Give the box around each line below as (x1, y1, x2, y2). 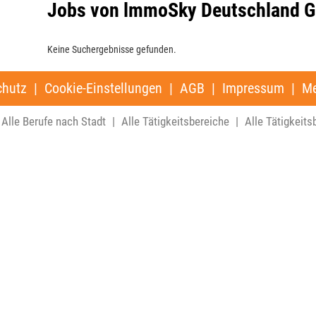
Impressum (222, 80, 284, 97)
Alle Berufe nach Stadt (1, 114, 106, 128)
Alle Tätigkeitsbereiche (121, 114, 229, 128)
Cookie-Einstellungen (44, 80, 162, 97)
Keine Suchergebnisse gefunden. (47, 44, 176, 55)
